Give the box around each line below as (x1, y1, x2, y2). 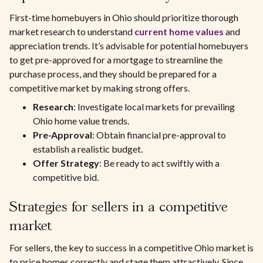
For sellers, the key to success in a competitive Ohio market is (9, 242, 254, 253)
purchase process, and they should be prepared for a (9, 68, 217, 79)
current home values (134, 26, 224, 37)
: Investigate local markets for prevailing (73, 101, 235, 112)
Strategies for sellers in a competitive (9, 201, 228, 214)
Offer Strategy (33, 157, 99, 168)
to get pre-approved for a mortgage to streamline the (9, 54, 222, 65)
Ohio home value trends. (33, 115, 129, 126)
